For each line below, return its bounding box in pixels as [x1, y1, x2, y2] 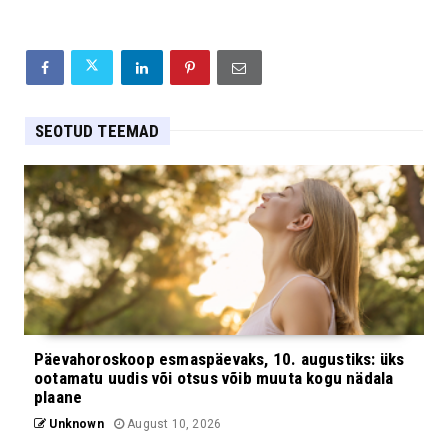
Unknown [46, 416, 104, 431]
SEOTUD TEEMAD [35, 120, 160, 141]
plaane [34, 386, 83, 407]
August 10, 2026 [124, 416, 222, 431]
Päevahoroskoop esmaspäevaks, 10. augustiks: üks [34, 348, 405, 369]
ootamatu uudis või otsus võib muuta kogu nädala [34, 367, 394, 388]
